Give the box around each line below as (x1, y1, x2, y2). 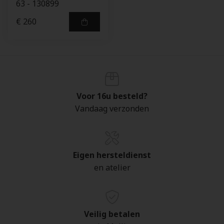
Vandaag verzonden (75, 103, 149, 114)
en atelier (93, 162, 130, 173)
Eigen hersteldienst (73, 149, 151, 160)
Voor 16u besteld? (76, 90, 147, 101)
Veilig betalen (84, 208, 140, 219)
